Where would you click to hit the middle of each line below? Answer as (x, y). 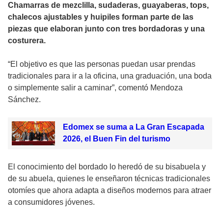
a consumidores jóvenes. (51, 202)
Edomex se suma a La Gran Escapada (133, 127)
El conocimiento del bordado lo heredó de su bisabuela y (107, 167)
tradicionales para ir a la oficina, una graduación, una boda (110, 76)
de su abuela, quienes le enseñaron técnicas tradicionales (109, 179)
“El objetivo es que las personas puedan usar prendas (102, 64)
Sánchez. (24, 99)
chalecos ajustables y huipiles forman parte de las (101, 17)
